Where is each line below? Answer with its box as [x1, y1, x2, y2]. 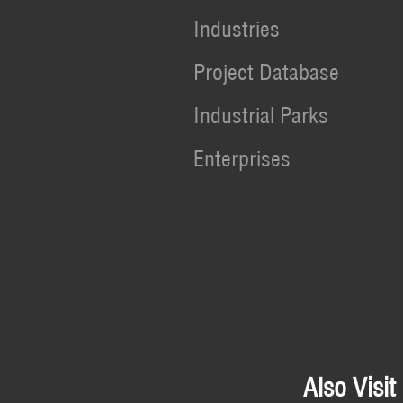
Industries [193, 15, 280, 42]
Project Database [193, 58, 339, 85]
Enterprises [193, 145, 291, 172]
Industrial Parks [193, 102, 328, 129]
